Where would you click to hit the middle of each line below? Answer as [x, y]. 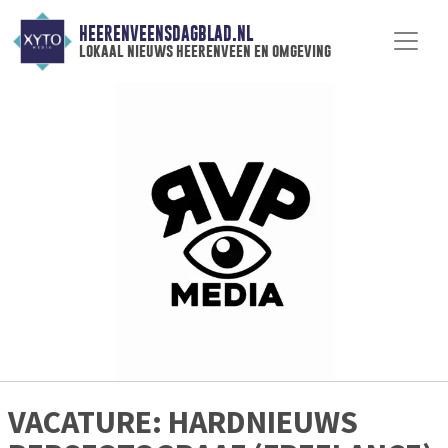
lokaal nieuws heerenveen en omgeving [204, 51]
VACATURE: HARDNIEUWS [183, 422]
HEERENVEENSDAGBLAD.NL [165, 34]
